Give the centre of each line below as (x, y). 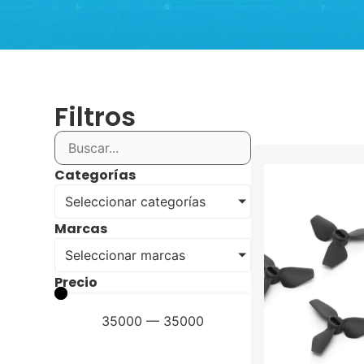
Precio (76, 283)
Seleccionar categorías (136, 202)
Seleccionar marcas (126, 256)
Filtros (95, 117)
